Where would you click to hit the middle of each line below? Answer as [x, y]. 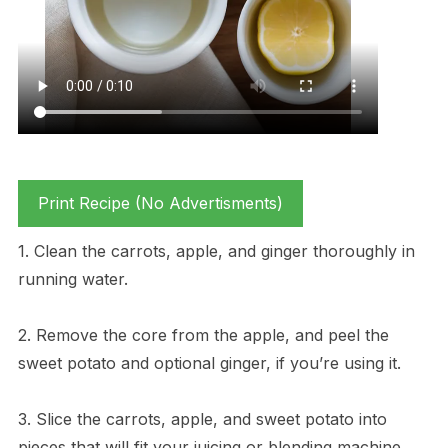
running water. [72, 279]
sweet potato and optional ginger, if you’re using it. [209, 363]
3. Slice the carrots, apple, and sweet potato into [202, 419]
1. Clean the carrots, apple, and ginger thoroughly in [216, 251]
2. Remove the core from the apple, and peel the [203, 335]
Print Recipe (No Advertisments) [160, 203]
